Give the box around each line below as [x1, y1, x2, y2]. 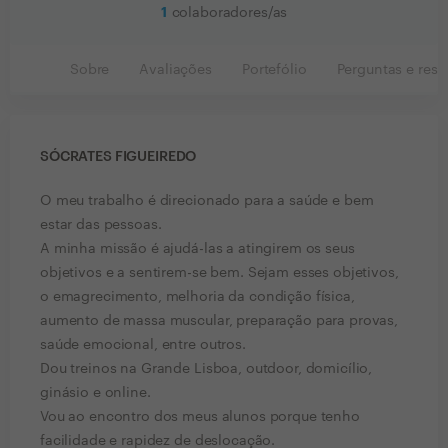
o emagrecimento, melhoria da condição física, [40, 290, 355, 304]
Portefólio [241, 63, 307, 77]
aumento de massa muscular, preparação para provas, [40, 314, 398, 328]
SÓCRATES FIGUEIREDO [40, 150, 197, 164]
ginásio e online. [40, 386, 151, 400]
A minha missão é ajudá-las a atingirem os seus [40, 242, 355, 256]
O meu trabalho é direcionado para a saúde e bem [40, 194, 374, 208]
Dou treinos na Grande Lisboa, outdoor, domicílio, [40, 362, 373, 376]
